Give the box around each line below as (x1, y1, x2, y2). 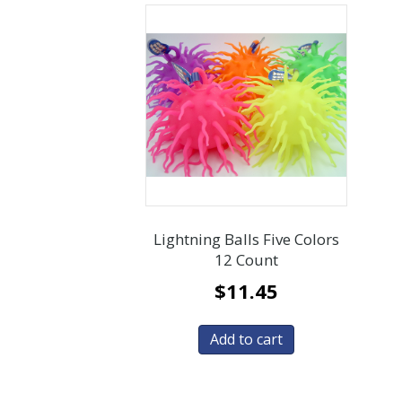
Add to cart (209, 329, 283, 350)
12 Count (214, 249, 278, 271)
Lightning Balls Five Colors (153, 229, 339, 250)
